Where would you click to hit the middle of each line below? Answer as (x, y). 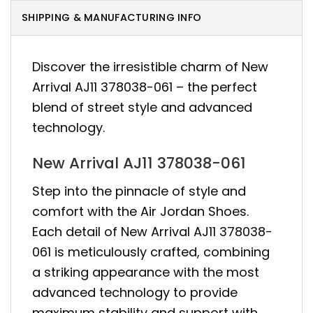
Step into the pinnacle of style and (139, 191)
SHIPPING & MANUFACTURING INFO (112, 17)
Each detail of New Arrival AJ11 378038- (152, 232)
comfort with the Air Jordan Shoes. (140, 212)
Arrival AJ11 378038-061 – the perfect (145, 87)
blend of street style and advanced (142, 107)
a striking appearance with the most (146, 272)
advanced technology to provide (135, 293)
